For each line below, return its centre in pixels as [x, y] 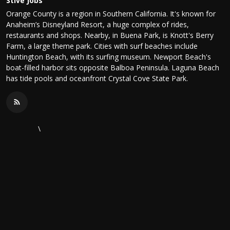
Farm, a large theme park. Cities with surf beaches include [102, 46]
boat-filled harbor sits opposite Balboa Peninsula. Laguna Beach [113, 67]
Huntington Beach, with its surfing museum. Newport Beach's [109, 56]
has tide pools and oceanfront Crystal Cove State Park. [97, 78]
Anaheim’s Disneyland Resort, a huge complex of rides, [98, 24]
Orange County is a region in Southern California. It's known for [111, 13]
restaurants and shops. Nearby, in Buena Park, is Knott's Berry [110, 35]
